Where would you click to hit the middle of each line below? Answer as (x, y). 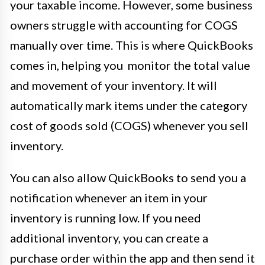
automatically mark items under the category (129, 106)
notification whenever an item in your (109, 198)
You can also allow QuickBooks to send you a (128, 178)
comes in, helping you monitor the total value (130, 65)
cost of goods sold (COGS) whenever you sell (129, 126)
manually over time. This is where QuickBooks (132, 45)
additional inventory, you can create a (109, 238)
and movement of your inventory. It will (114, 85)
